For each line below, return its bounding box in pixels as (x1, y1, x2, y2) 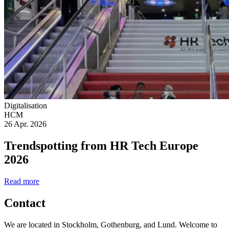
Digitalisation (4, 101, 47, 110)
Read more (4, 176, 39, 186)
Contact (4, 196, 45, 210)
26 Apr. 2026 (4, 120, 47, 129)
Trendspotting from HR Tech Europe (4, 139, 198, 153)
